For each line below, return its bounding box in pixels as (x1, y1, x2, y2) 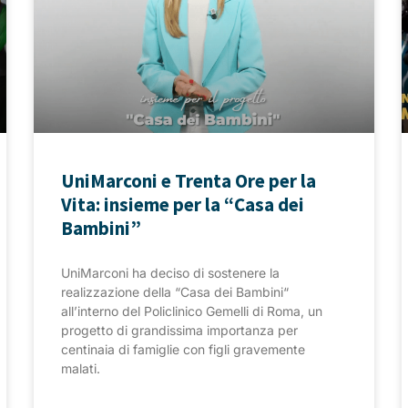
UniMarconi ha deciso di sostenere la (61, 264, 280, 280)
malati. (61, 360, 101, 376)
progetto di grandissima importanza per (61, 321, 299, 338)
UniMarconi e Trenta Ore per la (61, 168, 317, 193)
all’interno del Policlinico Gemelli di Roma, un (61, 302, 323, 319)
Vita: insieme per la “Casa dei (61, 191, 305, 217)
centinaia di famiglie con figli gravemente (61, 341, 306, 357)
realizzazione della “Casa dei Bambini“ (61, 283, 290, 300)
